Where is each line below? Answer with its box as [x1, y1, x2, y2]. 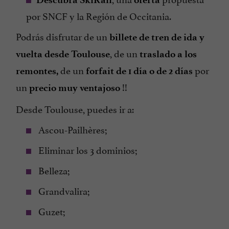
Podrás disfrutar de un [16, 29, 109, 43]
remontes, [16, 65, 58, 77]
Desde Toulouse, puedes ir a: [16, 101, 134, 116]
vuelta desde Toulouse [16, 48, 110, 60]
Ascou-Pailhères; [36, 122, 107, 136]
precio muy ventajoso [29, 82, 120, 94]
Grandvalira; [36, 183, 89, 198]
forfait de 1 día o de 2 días [86, 65, 193, 77]
